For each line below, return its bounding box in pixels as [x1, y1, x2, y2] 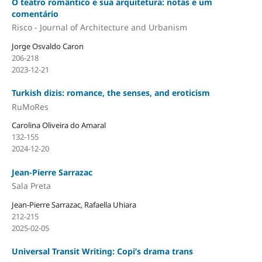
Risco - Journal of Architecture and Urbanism [11, 22, 187, 33]
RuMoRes [11, 101, 49, 112]
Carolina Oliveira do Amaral [11, 120, 106, 131]
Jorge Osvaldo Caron [11, 40, 84, 51]
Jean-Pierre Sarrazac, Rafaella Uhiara [11, 199, 136, 210]
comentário [11, 8, 58, 19]
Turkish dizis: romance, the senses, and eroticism [11, 87, 210, 98]
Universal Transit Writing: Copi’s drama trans [11, 246, 193, 257]
